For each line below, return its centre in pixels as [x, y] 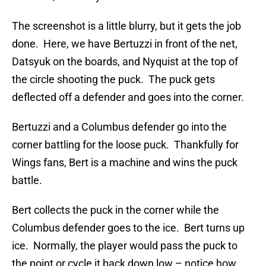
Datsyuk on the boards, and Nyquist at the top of [125, 62]
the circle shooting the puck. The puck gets [113, 80]
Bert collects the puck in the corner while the [115, 210]
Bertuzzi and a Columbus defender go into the [119, 127]
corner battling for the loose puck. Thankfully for [125, 145]
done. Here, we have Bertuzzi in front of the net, [125, 44]
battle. [27, 180]
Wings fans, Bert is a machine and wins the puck [125, 163]
